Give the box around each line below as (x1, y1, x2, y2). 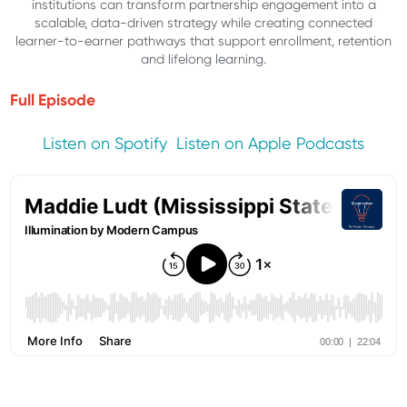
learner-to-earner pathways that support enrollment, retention (15, 34, 392, 49)
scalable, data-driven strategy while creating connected (35, 15, 372, 31)
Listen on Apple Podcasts (176, 134, 364, 154)
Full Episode (10, 90, 96, 110)
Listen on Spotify (43, 134, 167, 154)
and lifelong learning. (141, 52, 266, 67)
